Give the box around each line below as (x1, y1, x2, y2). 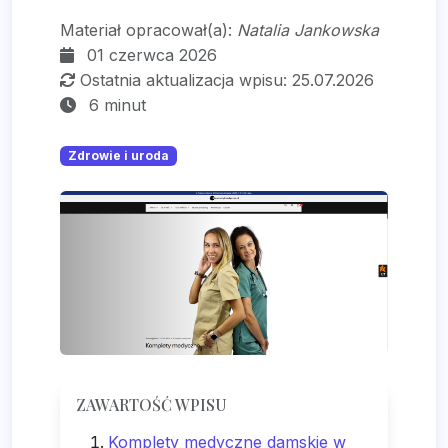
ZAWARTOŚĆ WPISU (76, 394, 227, 416)
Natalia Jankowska (237, 20, 379, 40)
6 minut (89, 95, 146, 115)
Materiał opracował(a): (60, 20, 237, 40)
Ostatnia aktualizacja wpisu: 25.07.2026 (80, 70, 374, 90)
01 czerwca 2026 (87, 45, 217, 65)
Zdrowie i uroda (67, 148, 169, 163)
